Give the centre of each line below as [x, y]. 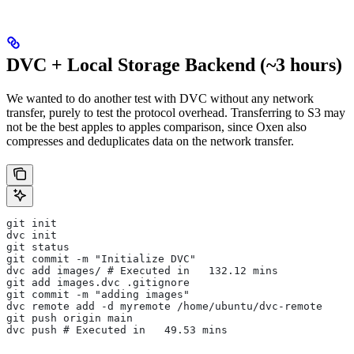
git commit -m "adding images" [98, 294]
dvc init [32, 235]
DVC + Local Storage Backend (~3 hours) [174, 64]
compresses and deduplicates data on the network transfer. [150, 141]
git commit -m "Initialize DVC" [101, 258]
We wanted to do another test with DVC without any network [160, 98]
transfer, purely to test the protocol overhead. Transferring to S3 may [176, 112]
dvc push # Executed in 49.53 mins [117, 330]
